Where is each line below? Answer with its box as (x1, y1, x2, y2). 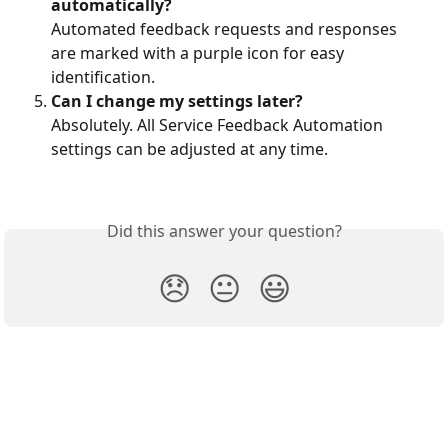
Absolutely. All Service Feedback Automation (51, 114, 387, 137)
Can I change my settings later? (51, 89, 303, 112)
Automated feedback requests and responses (51, 17, 401, 40)
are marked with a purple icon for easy (51, 41, 348, 64)
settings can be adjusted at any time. (51, 138, 328, 161)
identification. (51, 65, 155, 88)
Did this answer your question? (106, 219, 342, 242)
